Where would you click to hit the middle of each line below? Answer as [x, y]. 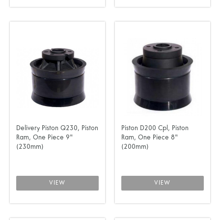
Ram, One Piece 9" [44, 138]
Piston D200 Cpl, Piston [155, 128]
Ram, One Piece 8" [149, 138]
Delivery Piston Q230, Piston [57, 128]
